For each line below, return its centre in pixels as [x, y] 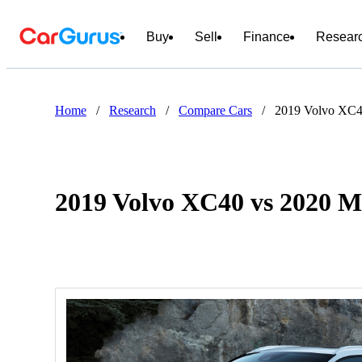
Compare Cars [215, 110]
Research [133, 110]
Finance [267, 37]
